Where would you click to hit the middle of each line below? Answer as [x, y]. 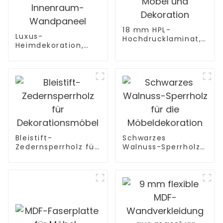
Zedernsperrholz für [56, 147]
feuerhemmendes [160, 48]
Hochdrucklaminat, [162, 39]
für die [136, 156]
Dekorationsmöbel [53, 156]
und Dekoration [154, 65]
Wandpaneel [41, 90]
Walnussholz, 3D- [51, 72]
